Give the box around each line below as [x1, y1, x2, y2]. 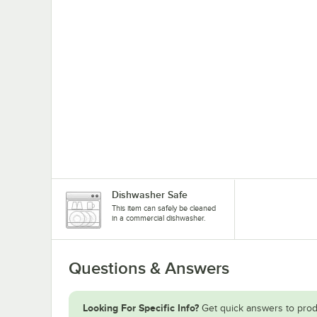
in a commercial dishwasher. [112, 213, 206, 222]
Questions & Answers [69, 258, 229, 277]
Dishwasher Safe [112, 188, 188, 200]
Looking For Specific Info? [83, 301, 199, 313]
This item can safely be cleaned [112, 203, 216, 212]
